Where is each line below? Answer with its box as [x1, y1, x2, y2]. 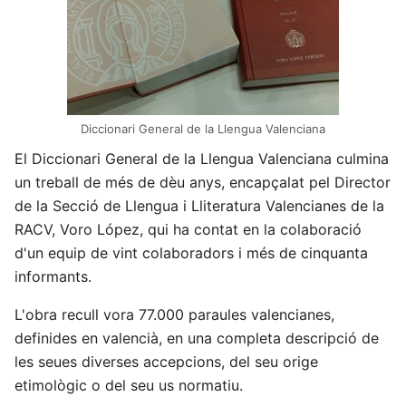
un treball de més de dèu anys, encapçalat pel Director [14, 172, 391, 191]
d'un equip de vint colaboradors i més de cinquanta [14, 243, 368, 262]
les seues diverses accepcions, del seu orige [14, 352, 318, 371]
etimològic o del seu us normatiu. [14, 375, 243, 394]
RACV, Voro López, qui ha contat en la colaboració [14, 219, 362, 238]
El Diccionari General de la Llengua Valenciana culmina [14, 149, 389, 168]
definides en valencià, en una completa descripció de [14, 328, 379, 347]
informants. [14, 266, 92, 285]
